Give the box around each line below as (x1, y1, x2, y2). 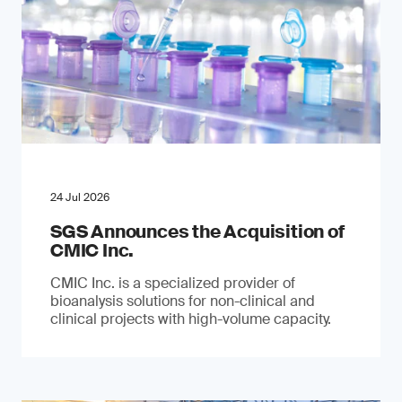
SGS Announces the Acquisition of (50, 220, 345, 243)
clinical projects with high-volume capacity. (50, 310, 331, 328)
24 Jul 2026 (50, 190, 109, 205)
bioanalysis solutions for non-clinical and (50, 292, 315, 310)
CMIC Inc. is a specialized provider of (50, 274, 295, 293)
